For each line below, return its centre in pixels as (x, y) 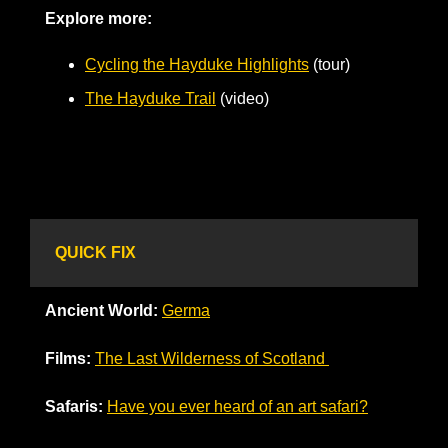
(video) (252, 98)
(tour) (329, 64)
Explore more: (98, 18)
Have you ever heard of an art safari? (237, 406)
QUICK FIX (95, 252)
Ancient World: (103, 310)
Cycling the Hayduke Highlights (197, 64)
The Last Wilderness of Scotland (212, 358)
